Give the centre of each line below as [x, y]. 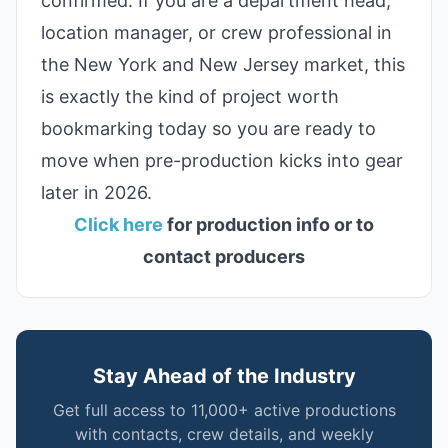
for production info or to [268, 224]
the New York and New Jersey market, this [223, 64]
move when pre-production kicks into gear [222, 160]
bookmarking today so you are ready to [208, 128]
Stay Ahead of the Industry [224, 376]
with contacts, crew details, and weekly [224, 434]
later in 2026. [96, 192]
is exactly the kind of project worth [190, 96]
